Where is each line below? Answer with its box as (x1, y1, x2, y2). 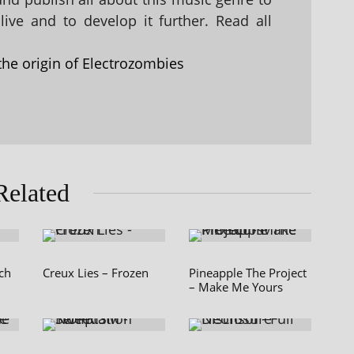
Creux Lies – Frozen (43, 265, 149, 281)
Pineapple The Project (189, 265, 307, 281)
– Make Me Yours (189, 279, 283, 295)
